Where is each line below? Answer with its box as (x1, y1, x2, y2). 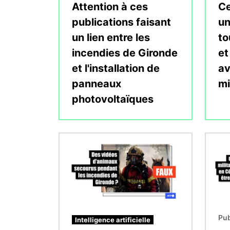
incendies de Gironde (72, 46, 178, 59)
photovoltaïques (72, 92, 154, 105)
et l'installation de (72, 62, 160, 74)
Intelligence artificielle (75, 215, 150, 224)
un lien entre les (72, 31, 150, 44)
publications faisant (72, 15, 171, 28)
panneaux (72, 77, 121, 90)
